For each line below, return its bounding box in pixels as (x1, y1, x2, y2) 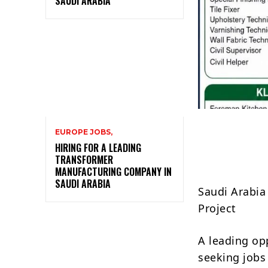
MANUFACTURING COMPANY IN (55, 164, 172, 179)
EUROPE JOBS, (55, 127, 112, 136)
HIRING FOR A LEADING (55, 140, 141, 155)
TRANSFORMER (55, 152, 113, 167)
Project (198, 200, 236, 215)
